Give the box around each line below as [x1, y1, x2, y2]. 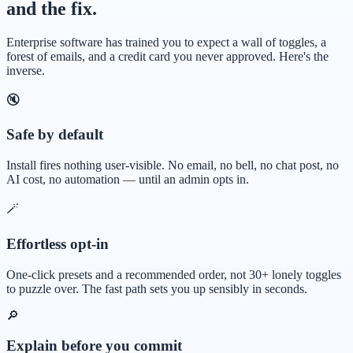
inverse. [6, 63, 45, 77]
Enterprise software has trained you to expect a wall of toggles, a [6, 35, 326, 49]
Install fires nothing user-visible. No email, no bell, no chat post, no [6, 158, 339, 173]
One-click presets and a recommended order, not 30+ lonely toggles [6, 267, 341, 281]
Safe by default [6, 126, 103, 143]
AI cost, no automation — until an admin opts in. [6, 173, 249, 187]
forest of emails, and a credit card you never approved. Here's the [6, 49, 329, 63]
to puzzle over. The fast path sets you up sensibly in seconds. [6, 281, 307, 295]
